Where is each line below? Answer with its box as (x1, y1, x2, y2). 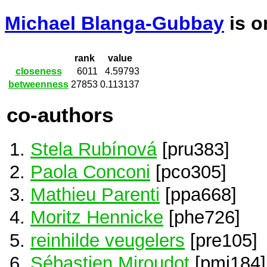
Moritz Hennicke (30, 207, 163, 228)
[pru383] (157, 138, 229, 159)
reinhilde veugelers (30, 229, 185, 250)
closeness (15, 66, 62, 77)
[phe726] (163, 207, 240, 228)
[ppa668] (160, 184, 237, 205)
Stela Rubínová (30, 138, 157, 159)
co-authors (7, 103, 113, 126)
